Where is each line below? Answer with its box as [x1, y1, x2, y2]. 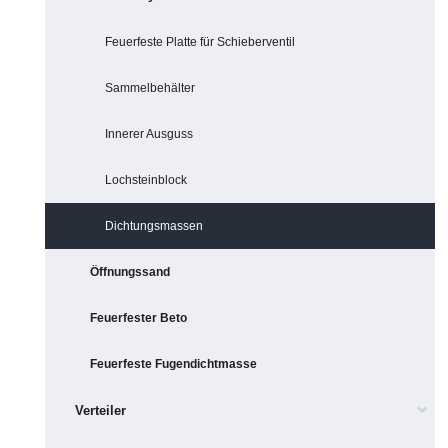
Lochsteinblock [105, 173, 187, 187]
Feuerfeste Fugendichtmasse [90, 357, 257, 371]
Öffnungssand [90, 265, 170, 279]
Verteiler [75, 403, 126, 418]
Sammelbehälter [105, 81, 195, 95]
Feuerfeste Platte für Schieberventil [105, 35, 295, 49]
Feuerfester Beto [90, 311, 187, 325]
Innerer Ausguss [105, 127, 193, 141]
